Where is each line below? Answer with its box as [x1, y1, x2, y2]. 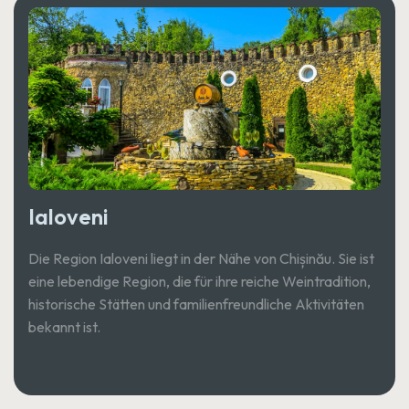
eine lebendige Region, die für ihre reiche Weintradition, [28, 271, 371, 290]
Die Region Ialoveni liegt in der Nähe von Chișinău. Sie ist [28, 248, 374, 267]
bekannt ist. [28, 317, 100, 336]
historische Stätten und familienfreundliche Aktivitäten [28, 294, 364, 313]
